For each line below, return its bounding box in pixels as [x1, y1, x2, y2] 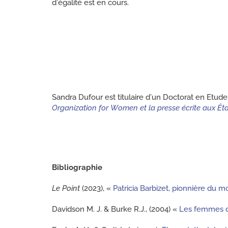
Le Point [52, 183, 80, 193]
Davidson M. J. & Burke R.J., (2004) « [52, 204, 179, 214]
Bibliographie [52, 162, 102, 172]
